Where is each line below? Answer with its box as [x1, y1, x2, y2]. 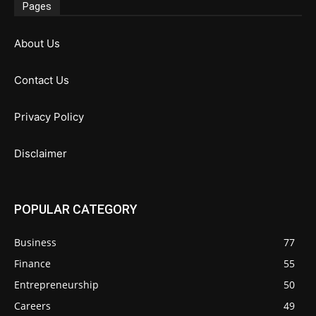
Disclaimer [14, 146, 67, 160]
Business [14, 235, 56, 249]
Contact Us [14, 73, 69, 87]
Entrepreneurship [14, 277, 99, 291]
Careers [14, 298, 51, 312]
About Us [14, 36, 60, 50]
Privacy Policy [14, 109, 84, 123]
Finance [14, 256, 51, 270]
